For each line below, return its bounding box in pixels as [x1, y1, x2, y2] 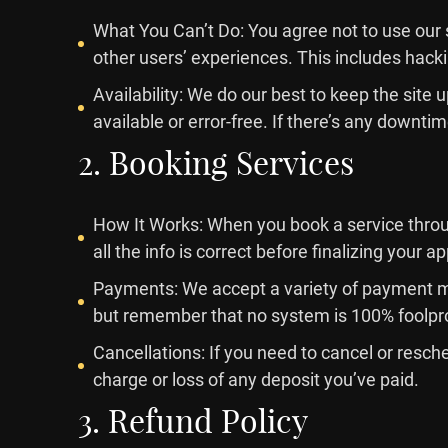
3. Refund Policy [78, 401, 308, 441]
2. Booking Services [78, 143, 354, 183]
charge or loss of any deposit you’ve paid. [93, 369, 419, 390]
